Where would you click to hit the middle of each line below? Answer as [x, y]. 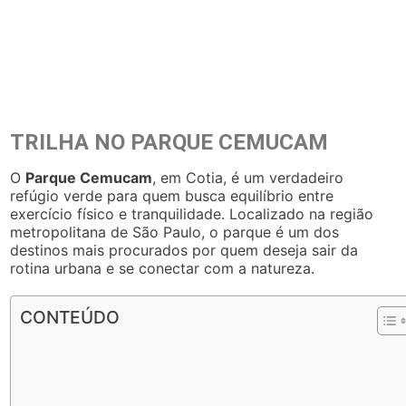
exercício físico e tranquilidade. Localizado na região [192, 214]
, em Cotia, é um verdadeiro [248, 178]
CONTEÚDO [70, 318]
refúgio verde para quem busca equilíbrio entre [172, 196]
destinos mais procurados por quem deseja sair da [184, 251]
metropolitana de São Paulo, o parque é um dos [175, 232]
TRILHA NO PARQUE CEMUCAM [169, 143]
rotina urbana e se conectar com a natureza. [163, 269]
